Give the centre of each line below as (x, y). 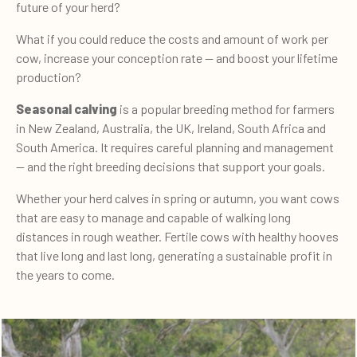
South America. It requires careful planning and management (175, 147)
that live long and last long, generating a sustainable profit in (174, 255)
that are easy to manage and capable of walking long (153, 217)
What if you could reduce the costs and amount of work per (172, 38)
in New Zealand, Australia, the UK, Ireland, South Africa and (171, 127)
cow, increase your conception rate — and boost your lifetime (177, 57)
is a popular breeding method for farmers (226, 108)
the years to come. (65, 274)
